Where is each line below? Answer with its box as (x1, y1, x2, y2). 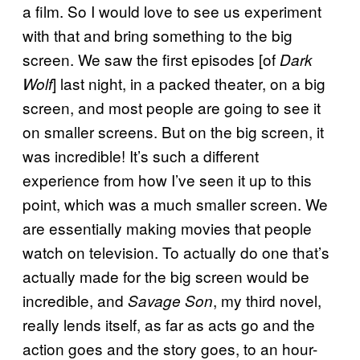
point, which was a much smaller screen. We (22, 192, 328, 215)
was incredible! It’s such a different (22, 144, 259, 166)
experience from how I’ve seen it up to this (22, 168, 312, 190)
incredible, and (22, 288, 128, 311)
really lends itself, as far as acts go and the (22, 313, 315, 335)
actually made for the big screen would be (22, 264, 309, 287)
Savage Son (128, 289, 213, 311)
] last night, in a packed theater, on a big (52, 72, 325, 94)
